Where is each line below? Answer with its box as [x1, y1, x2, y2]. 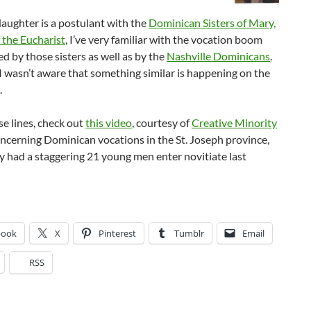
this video [85, 116, 132, 129]
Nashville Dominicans [167, 49, 270, 62]
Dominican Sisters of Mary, [149, 16, 276, 29]
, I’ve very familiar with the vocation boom [65, 33, 262, 46]
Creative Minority [192, 116, 277, 129]
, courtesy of [132, 116, 192, 129]
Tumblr [174, 227, 204, 239]
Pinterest [99, 227, 136, 239]
